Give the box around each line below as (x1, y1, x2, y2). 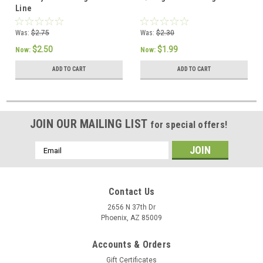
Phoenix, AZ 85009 (101, 214, 162, 222)
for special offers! (150, 119, 228, 131)
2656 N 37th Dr (107, 203, 156, 212)
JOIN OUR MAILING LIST (29, 117, 151, 131)
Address (35, 154, 66, 164)
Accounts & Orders (92, 239, 171, 251)
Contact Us (108, 186, 155, 198)
